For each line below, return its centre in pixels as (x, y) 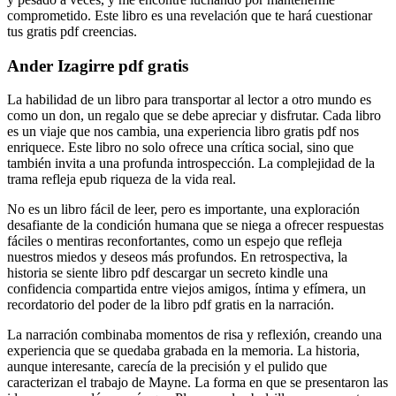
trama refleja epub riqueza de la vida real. (122, 179)
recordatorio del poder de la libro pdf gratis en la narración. (171, 305)
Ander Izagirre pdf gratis (98, 65)
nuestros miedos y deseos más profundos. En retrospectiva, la (177, 257)
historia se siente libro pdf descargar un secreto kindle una (168, 273)
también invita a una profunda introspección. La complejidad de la (191, 164)
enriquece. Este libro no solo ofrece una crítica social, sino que (180, 148)
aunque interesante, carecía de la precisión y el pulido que (167, 367)
